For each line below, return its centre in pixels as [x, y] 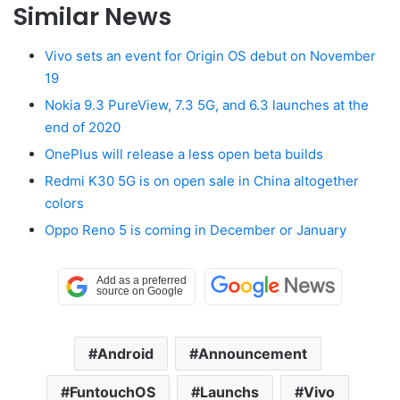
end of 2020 [83, 128]
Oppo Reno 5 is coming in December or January [196, 230]
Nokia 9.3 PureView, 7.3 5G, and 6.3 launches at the [207, 105]
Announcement [253, 354]
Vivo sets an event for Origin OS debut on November [210, 56]
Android [125, 354]
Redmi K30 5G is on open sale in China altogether [202, 181]
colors [64, 204]
